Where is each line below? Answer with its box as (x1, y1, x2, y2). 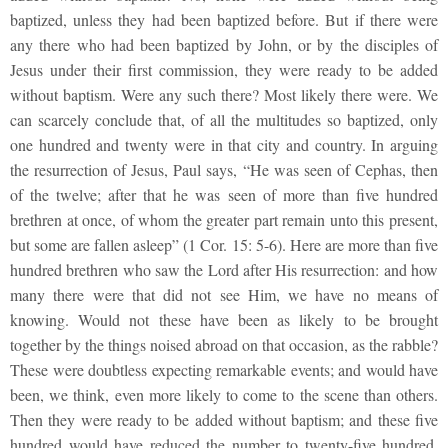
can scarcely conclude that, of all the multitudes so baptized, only (10, 108, 438, 130)
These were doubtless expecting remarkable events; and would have (10, 358, 438, 380)
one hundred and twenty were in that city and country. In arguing (10, 133, 438, 155)
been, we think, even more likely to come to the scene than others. (10, 383, 438, 405)
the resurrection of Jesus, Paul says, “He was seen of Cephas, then (10, 158, 438, 180)
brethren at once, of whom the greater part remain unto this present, (10, 208, 438, 230)
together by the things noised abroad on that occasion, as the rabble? (10, 333, 438, 355)
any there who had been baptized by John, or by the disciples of (10, 33, 438, 55)
